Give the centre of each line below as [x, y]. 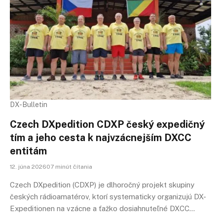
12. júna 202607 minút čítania [51, 166]
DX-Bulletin [29, 104]
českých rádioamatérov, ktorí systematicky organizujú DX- [108, 196]
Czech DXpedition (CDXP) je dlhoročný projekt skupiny [102, 184]
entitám [28, 151]
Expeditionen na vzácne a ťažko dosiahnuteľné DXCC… [102, 208]
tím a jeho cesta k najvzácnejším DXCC [101, 137]
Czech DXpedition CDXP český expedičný [107, 124]
